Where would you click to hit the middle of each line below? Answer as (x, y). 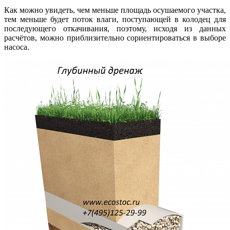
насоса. (17, 47)
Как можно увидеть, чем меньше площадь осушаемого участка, (115, 10)
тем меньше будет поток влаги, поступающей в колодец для (115, 19)
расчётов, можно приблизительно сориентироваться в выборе (115, 37)
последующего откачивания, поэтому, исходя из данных (115, 28)
